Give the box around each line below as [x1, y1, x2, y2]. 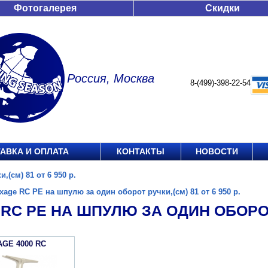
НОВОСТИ [196, 147, 238, 156]
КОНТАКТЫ [117, 147, 165, 156]
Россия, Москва [67, 72, 154, 85]
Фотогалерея [14, 3, 77, 13]
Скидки [205, 3, 240, 13]
